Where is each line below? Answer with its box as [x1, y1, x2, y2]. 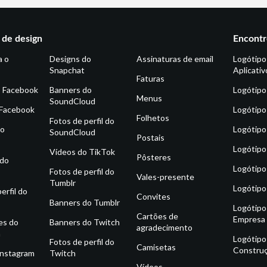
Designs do [49, 54, 92, 64]
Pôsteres [136, 152, 172, 163]
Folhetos [136, 113, 170, 123]
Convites [136, 191, 171, 202]
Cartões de [136, 211, 179, 222]
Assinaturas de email [136, 54, 214, 64]
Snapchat [49, 65, 85, 76]
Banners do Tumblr [49, 197, 120, 208]
